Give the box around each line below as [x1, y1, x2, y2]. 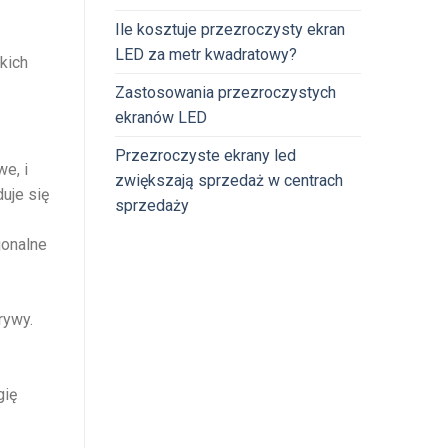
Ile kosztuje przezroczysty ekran [114, 19, 345, 39]
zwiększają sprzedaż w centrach [114, 170, 343, 190]
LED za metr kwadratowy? [114, 44, 297, 64]
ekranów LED [114, 107, 207, 127]
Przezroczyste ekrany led [114, 145, 296, 165]
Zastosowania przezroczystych [114, 82, 336, 102]
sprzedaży [114, 195, 189, 215]
